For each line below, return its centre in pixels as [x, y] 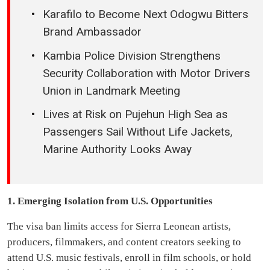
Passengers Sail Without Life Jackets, [138, 132]
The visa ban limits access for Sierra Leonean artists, [119, 226]
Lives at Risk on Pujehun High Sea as [135, 115]
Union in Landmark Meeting [111, 90]
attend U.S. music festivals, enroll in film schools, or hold [129, 257]
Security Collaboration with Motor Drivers [146, 73]
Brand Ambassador [92, 32]
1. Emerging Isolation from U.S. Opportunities [110, 201]
